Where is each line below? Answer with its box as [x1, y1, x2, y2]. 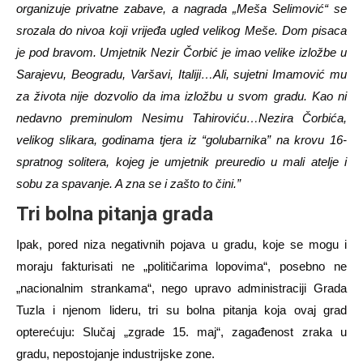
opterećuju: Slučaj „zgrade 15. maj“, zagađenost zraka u [16, 324, 347, 339]
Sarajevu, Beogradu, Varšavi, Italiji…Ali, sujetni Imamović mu [16, 66, 347, 81]
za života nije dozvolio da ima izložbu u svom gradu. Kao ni [16, 88, 347, 103]
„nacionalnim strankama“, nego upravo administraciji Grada [16, 280, 347, 295]
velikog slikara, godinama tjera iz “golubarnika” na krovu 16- [16, 132, 347, 147]
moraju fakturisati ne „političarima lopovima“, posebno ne [16, 258, 347, 273]
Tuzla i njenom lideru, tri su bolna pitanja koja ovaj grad [16, 302, 347, 317]
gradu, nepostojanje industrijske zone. [16, 346, 215, 361]
